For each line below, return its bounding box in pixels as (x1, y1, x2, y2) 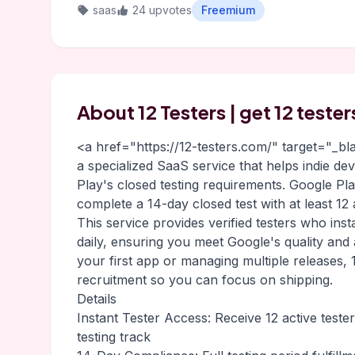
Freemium (201, 3, 255, 17)
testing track (77, 329, 151, 345)
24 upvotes (132, 3, 192, 17)
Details (77, 291, 116, 307)
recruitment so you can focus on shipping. (77, 272, 333, 288)
